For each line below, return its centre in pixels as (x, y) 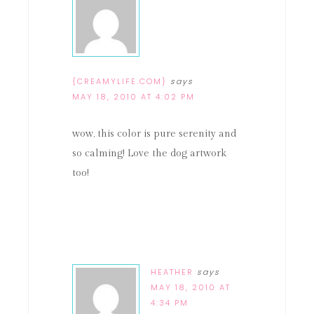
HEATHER (172, 272)
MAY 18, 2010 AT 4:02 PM (134, 97)
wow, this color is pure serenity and (154, 134)
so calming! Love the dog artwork (149, 153)
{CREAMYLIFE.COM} (120, 81)
